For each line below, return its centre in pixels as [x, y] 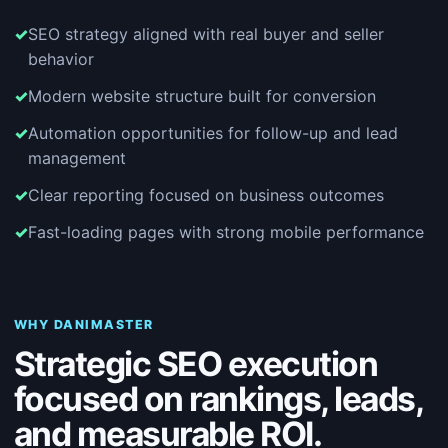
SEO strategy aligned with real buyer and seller [206, 34]
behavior [61, 59]
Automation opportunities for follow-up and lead [213, 133]
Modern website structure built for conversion [202, 96]
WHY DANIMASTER [84, 324]
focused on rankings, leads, [218, 398]
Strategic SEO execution [196, 363]
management [77, 158]
